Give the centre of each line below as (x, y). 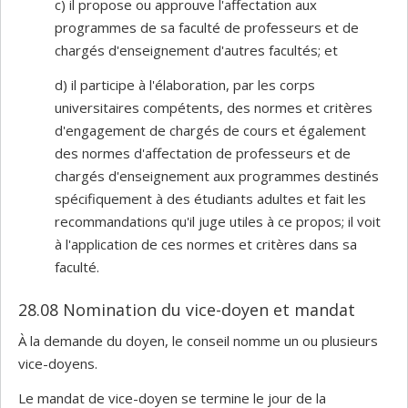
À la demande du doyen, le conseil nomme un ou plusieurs (198, 341)
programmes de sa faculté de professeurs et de (207, 27)
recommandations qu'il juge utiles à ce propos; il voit (218, 221)
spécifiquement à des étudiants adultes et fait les (210, 198)
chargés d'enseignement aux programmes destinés (217, 175)
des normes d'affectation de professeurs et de (203, 153)
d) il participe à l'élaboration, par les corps (185, 84)
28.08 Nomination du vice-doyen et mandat (187, 309)
